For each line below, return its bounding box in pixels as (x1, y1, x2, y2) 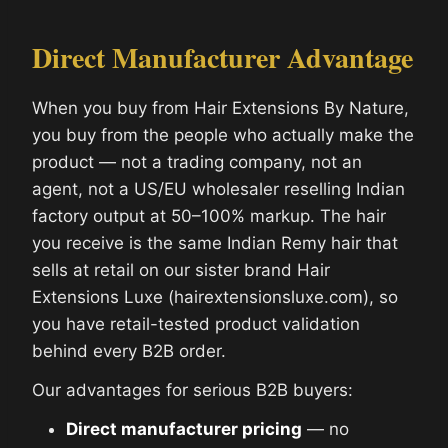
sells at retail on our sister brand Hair (32, 259, 330, 280)
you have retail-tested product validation (32, 313, 360, 334)
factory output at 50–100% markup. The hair (32, 205, 386, 226)
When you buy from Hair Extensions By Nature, (32, 97, 409, 118)
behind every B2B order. (32, 340, 226, 361)
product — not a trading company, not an (32, 151, 362, 172)
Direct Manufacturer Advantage (32, 36, 413, 78)
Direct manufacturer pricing (66, 418, 302, 439)
